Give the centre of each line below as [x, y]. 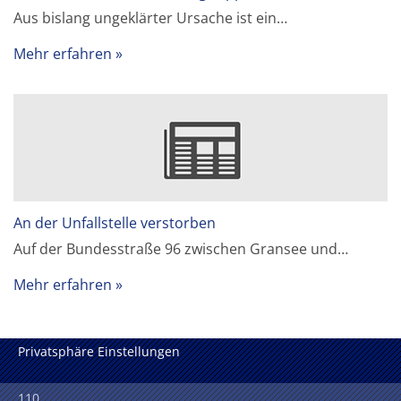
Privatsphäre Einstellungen [99, 352]
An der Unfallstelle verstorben [115, 222]
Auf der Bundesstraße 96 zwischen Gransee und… [181, 248]
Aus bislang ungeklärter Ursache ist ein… [151, 17]
